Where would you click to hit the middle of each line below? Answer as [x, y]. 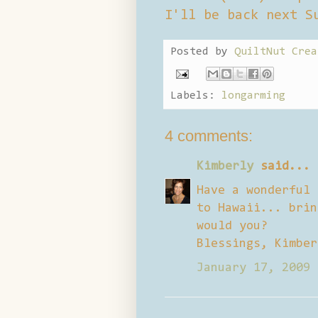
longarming [253, 95]
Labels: [196, 95]
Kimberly [225, 166]
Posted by [202, 51]
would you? [232, 226]
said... [282, 166]
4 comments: [209, 136]
